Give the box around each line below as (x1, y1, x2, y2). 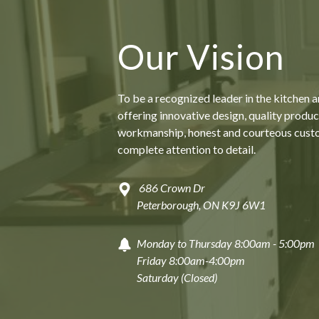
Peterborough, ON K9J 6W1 (137, 197, 268, 211)
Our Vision (117, 36, 284, 77)
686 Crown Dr (137, 180, 205, 194)
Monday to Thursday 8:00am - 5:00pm (137, 236, 315, 250)
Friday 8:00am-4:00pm (137, 253, 245, 267)
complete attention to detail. (117, 142, 256, 156)
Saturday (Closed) (137, 270, 217, 284)
